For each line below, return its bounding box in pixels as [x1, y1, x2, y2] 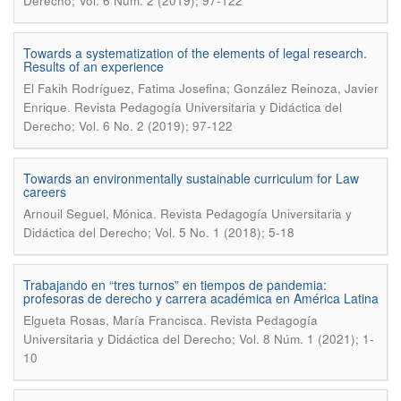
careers [23, 183, 66, 200]
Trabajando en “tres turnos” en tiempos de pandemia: [23, 276, 327, 294]
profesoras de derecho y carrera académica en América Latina [23, 289, 379, 307]
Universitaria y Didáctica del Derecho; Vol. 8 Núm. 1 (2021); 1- [23, 330, 374, 347]
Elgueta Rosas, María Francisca [23, 311, 203, 328]
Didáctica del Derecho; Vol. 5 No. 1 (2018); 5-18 [23, 224, 294, 241]
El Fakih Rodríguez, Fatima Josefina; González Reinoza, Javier [23, 80, 379, 97]
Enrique [23, 98, 67, 115]
